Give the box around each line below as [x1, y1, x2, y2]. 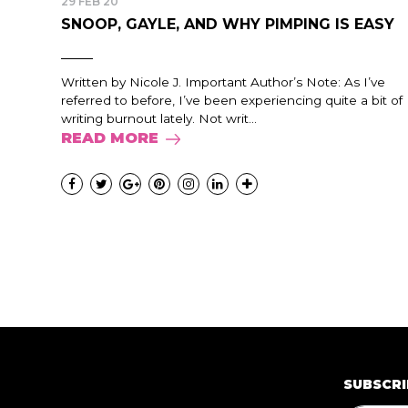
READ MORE [61, 129, 158, 147]
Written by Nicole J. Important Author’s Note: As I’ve [61, 75, 385, 89]
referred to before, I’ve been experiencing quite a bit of [61, 93, 403, 107]
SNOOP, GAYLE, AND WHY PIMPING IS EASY [61, 15, 394, 33]
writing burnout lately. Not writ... [61, 111, 257, 126]
